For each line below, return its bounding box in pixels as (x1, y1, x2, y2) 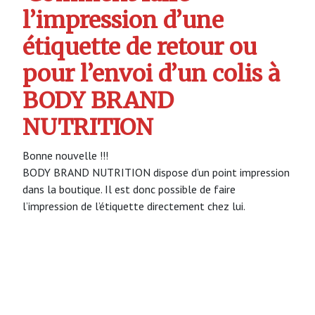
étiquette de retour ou (22, 33, 257, 62)
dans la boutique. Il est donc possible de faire (22, 181, 236, 196)
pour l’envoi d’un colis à (22, 60, 280, 89)
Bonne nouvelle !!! (22, 148, 108, 162)
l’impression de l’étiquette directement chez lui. (22, 198, 245, 213)
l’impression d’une (22, 6, 224, 35)
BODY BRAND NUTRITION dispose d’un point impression (22, 165, 290, 179)
